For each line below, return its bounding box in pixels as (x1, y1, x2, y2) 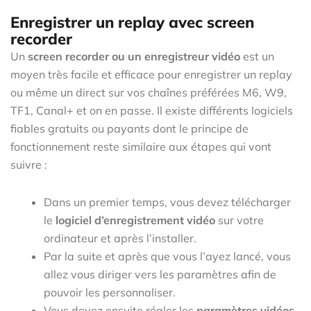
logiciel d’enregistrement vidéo (56, 212, 218, 227)
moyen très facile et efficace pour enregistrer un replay (10, 67, 292, 81)
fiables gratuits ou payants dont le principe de (10, 121, 249, 135)
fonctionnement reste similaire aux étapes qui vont (10, 139, 271, 153)
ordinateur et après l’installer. (44, 230, 196, 245)
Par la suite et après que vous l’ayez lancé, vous (44, 249, 291, 263)
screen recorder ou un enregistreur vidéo (25, 49, 240, 63)
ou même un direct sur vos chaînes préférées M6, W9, (10, 85, 287, 99)
